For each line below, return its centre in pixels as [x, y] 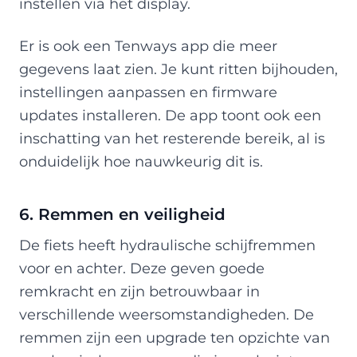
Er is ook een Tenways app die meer [148, 45]
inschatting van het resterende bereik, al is [172, 138]
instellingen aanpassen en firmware [148, 92]
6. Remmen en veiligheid [122, 214]
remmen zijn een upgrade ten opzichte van [175, 337]
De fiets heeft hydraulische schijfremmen [167, 245]
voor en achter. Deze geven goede [142, 268]
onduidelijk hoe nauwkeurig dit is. [141, 161]
